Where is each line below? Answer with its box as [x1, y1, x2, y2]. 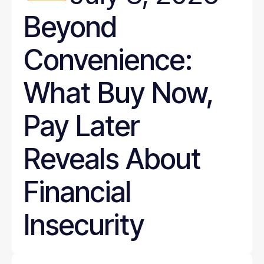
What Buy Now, [24, 75, 213, 110]
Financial [24, 174, 131, 209]
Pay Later [24, 108, 140, 143]
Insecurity [24, 207, 144, 242]
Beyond [24, 9, 117, 44]
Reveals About [24, 141, 201, 176]
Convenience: [24, 42, 193, 77]
